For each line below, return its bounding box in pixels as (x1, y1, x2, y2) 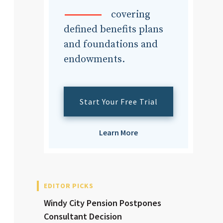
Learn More (99, 127, 138, 138)
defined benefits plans (64, 23, 163, 36)
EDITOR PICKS (44, 181, 94, 191)
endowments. (64, 53, 125, 66)
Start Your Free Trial (79, 97, 158, 107)
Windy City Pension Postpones (44, 197, 161, 209)
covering (111, 8, 150, 21)
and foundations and (64, 38, 158, 51)
